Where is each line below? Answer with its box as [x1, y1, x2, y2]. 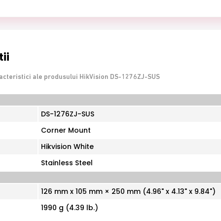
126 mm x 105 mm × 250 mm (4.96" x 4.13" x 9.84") [41, 186, 216, 197]
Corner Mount [41, 125, 91, 136]
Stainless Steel [41, 158, 93, 168]
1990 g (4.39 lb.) [41, 203, 98, 213]
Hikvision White [41, 142, 94, 152]
